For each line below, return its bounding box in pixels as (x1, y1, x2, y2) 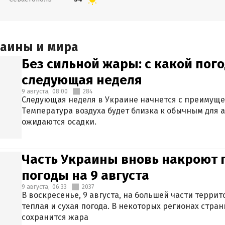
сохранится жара (22, 212, 88, 222)
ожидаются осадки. (22, 117, 96, 127)
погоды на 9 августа (22, 168, 149, 183)
